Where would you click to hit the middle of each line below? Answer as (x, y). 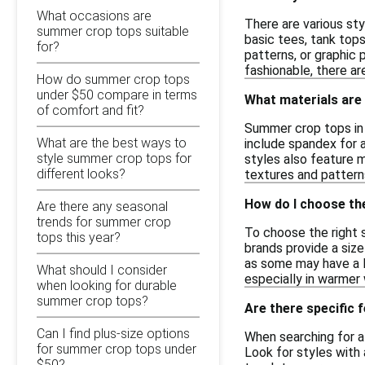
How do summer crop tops (113, 79)
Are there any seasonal (102, 206)
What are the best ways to (112, 143)
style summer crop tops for (114, 158)
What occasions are (94, 15)
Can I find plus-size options (113, 333)
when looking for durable (107, 285)
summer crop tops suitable (113, 31)
